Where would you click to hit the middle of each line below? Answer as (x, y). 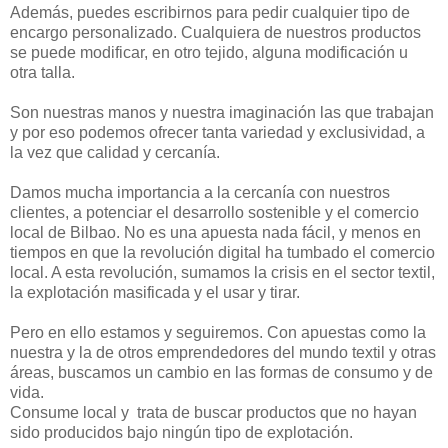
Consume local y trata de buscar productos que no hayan (213, 413)
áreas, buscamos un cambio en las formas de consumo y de (221, 373)
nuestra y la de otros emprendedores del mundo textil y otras (223, 353)
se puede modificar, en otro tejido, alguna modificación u (209, 53)
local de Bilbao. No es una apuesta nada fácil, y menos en (215, 233)
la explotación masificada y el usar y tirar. (155, 293)
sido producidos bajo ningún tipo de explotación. (181, 433)
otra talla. (42, 73)
